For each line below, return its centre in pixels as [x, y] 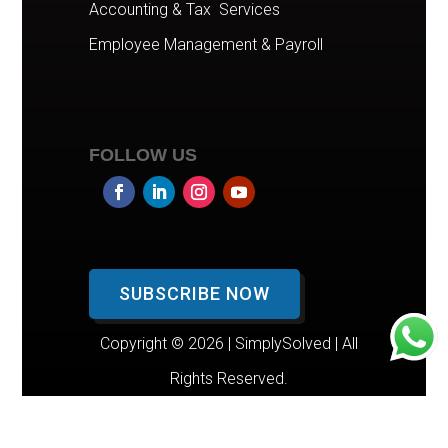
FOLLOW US [142, 155]
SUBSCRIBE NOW [194, 294]
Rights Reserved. [228, 379]
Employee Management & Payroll [205, 45]
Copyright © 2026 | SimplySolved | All [228, 344]
